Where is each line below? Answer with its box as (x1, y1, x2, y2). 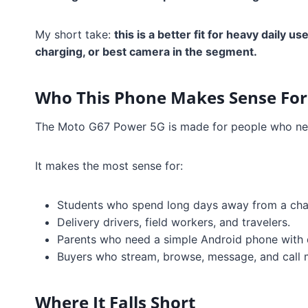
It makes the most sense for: (35, 159, 183, 173)
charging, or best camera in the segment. (35, 45, 257, 59)
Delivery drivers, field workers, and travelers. (57, 215, 290, 230)
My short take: (35, 27, 114, 42)
